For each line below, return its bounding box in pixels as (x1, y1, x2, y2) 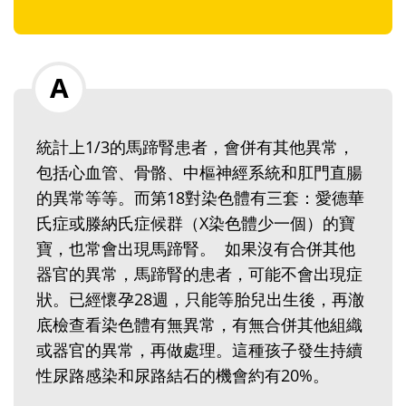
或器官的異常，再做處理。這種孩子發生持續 (36, 339, 362, 362)
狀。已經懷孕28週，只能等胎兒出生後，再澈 (36, 288, 364, 311)
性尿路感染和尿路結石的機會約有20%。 (36, 364, 329, 387)
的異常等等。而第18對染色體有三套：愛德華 (36, 187, 364, 209)
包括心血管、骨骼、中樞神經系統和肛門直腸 (36, 161, 362, 184)
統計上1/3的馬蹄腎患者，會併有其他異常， (36, 136, 354, 159)
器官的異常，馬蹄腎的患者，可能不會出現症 (36, 263, 362, 285)
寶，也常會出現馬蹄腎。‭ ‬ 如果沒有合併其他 (36, 237, 355, 260)
